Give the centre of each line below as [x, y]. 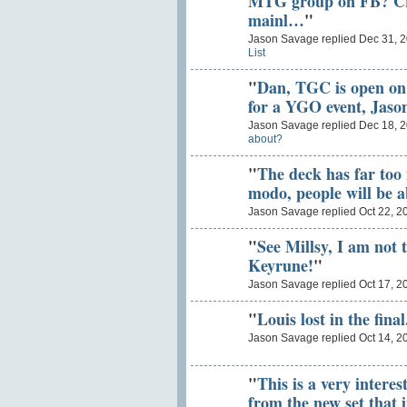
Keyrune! [280, 265]
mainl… [276, 20]
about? [265, 139]
